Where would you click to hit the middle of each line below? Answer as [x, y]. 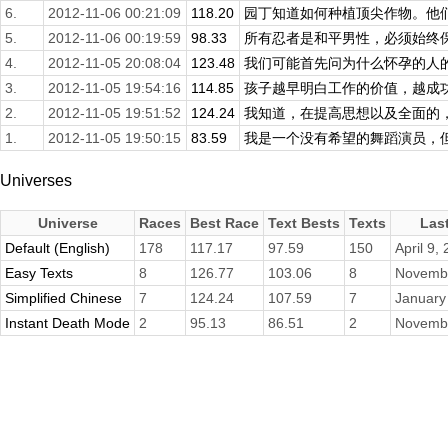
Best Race [224, 223]
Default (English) [57, 248]
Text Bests [304, 223]
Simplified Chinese [63, 298]
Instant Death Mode [67, 323]
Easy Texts [39, 273]
